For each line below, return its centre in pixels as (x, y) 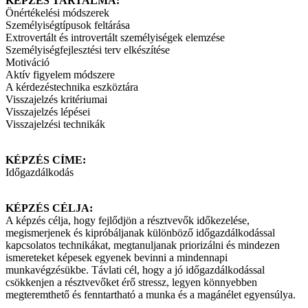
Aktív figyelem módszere (60, 75)
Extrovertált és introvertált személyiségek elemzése (115, 38)
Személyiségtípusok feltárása (68, 25)
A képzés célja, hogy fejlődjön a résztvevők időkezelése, (128, 221)
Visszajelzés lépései (48, 112)
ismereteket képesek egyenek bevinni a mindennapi (117, 258)
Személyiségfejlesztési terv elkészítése (88, 50)
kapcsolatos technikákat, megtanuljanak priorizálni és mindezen (143, 245)
